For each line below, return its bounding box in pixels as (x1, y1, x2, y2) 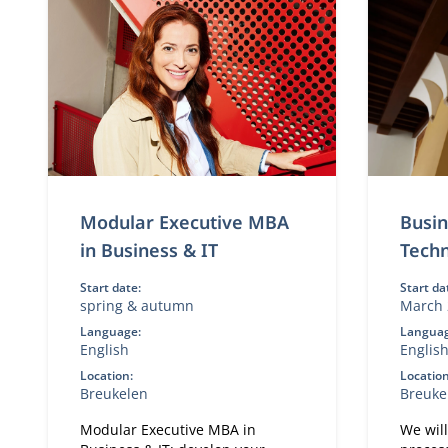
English (79, 340, 129, 359)
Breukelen (79, 384, 148, 403)
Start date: (79, 279, 141, 296)
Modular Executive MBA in (79, 420, 256, 439)
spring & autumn (79, 296, 194, 315)
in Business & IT (79, 238, 218, 262)
